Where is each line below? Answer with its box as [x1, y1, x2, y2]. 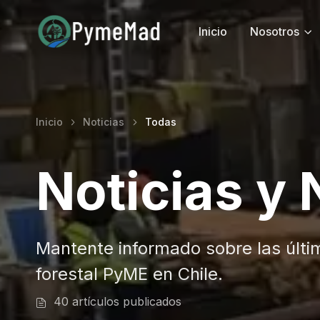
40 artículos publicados [49, 294, 181, 309]
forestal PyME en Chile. [35, 264, 223, 284]
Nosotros [249, 24, 299, 39]
